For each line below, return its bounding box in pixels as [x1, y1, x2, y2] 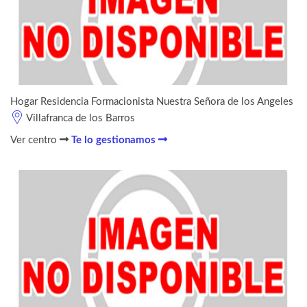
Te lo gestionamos [71, 134, 158, 145]
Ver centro [10, 134, 60, 145]
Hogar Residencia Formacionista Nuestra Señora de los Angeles [10, 96, 293, 107]
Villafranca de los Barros [26, 112, 135, 123]
